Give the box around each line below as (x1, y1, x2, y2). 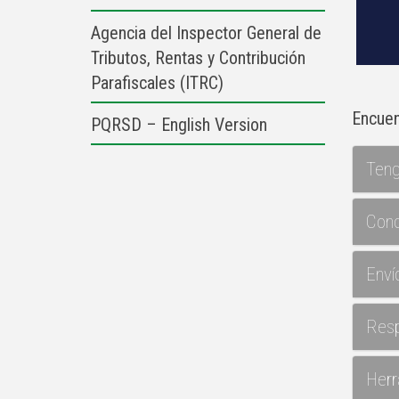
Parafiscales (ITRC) (91, 72, 224, 94)
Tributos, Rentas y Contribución (91, 47, 305, 69)
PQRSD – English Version (91, 114, 267, 135)
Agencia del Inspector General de (91, 22, 322, 44)
